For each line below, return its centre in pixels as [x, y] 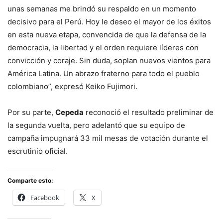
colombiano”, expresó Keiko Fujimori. [72, 87]
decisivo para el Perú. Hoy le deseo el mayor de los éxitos [109, 22]
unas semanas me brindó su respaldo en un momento [102, 9]
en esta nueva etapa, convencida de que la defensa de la [107, 35]
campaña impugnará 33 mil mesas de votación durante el [108, 138]
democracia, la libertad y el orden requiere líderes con [103, 48]
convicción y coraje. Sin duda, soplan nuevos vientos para [109, 61]
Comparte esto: [30, 181]
